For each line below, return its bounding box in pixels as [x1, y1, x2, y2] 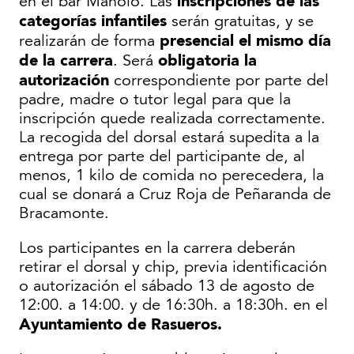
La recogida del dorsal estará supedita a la [19, 128, 319, 148]
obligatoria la [158, 51, 257, 70]
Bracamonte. [19, 204, 109, 224]
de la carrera [19, 51, 113, 70]
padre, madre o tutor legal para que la [19, 90, 291, 110]
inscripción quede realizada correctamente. [19, 109, 326, 129]
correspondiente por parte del [109, 71, 329, 91]
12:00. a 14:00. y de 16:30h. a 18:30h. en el [19, 296, 328, 315]
